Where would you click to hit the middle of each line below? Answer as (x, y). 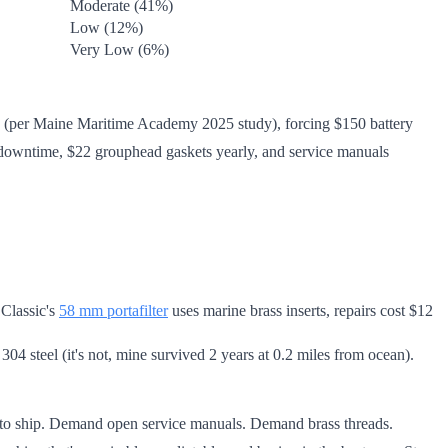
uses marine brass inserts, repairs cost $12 (300, 310)
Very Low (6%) (119, 49)
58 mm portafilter (113, 310)
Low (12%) (106, 27)
